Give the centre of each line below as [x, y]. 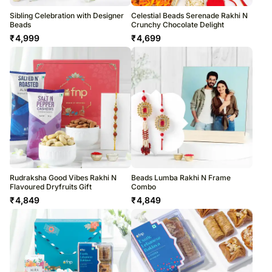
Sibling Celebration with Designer [67, 15]
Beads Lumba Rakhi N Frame [181, 177]
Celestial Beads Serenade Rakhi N [189, 15]
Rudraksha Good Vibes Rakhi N [63, 177]
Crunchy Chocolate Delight [178, 24]
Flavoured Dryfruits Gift [51, 186]
